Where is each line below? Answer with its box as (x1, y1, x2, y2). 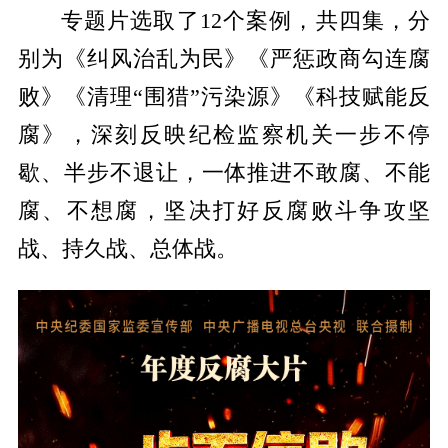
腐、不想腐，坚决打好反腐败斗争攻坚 (17, 198, 431, 223)
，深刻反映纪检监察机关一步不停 (66, 122, 431, 147)
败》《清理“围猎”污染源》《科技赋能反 (17, 84, 431, 109)
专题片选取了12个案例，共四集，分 (60, 8, 431, 33)
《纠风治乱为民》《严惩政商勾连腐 (63, 46, 431, 71)
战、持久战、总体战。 (17, 236, 238, 261)
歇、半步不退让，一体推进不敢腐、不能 (17, 160, 431, 185)
